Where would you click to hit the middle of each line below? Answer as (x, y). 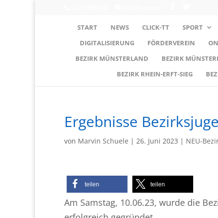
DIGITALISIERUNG (107, 43)
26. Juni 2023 (157, 141)
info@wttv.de (142, 8)
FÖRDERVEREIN (171, 43)
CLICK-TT (155, 27)
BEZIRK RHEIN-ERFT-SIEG (154, 74)
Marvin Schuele (103, 141)
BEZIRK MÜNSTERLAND (112, 58)
